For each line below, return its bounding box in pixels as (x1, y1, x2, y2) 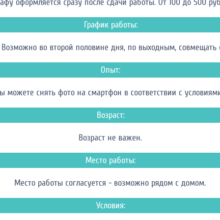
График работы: (83, 20, 137, 30)
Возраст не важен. (78, 133, 142, 143)
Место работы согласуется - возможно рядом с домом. (14, 178, 206, 188)
